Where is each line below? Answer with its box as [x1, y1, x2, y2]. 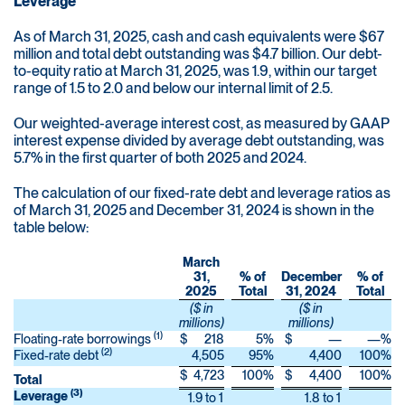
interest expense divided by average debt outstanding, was [14, 132, 384, 150]
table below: [14, 219, 89, 237]
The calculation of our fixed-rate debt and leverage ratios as [14, 184, 391, 202]
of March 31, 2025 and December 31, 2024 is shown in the [14, 202, 374, 220]
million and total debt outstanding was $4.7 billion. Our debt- [14, 45, 382, 63]
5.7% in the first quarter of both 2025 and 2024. [14, 149, 306, 167]
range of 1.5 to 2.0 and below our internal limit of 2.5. [14, 80, 333, 98]
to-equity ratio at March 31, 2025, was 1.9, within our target [14, 62, 377, 80]
